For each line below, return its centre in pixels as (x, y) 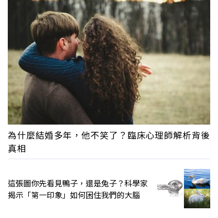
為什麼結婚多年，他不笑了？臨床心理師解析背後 (109, 135)
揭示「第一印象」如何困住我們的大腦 (74, 194)
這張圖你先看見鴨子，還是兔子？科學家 (78, 183)
